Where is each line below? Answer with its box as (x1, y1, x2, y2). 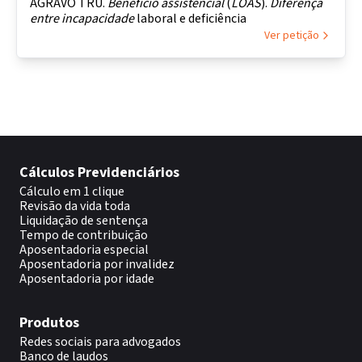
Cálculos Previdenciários (19, 162, 179, 183)
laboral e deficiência (134, 10, 246, 27)
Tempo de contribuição (19, 226, 148, 244)
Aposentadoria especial (19, 241, 149, 259)
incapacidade (61, 10, 134, 27)
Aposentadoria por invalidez (19, 255, 175, 273)
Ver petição (264, 27, 319, 44)
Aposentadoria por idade (19, 270, 154, 288)
